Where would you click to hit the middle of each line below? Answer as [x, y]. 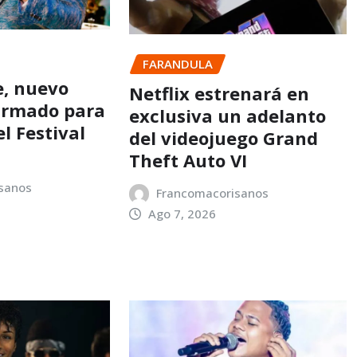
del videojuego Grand [223, 137]
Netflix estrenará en [219, 93]
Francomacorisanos [213, 192]
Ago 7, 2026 [182, 213]
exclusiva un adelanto [227, 115]
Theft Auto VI [188, 160]
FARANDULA [177, 64]
